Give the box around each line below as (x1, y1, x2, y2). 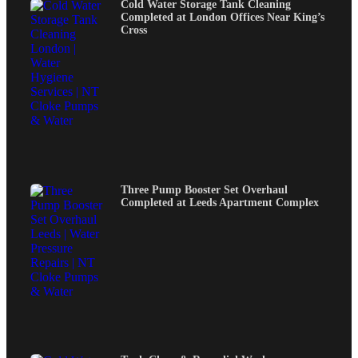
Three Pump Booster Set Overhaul (121, 183, 288, 196)
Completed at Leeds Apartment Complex (121, 196, 319, 209)
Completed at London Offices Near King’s (121, 11, 324, 24)
